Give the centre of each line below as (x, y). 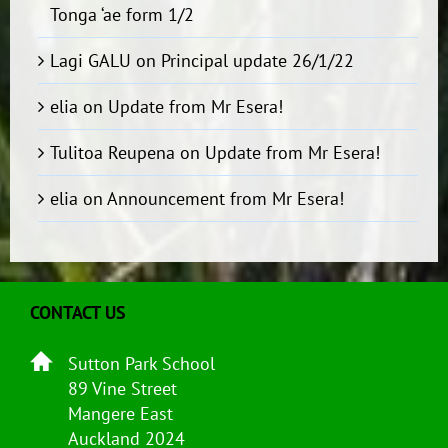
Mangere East (120, 413)
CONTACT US (78, 312)
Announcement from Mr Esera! (225, 198)
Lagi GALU (90, 60)
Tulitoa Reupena (112, 152)
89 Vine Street (122, 388)
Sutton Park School (141, 363)
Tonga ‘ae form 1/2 (121, 14)
